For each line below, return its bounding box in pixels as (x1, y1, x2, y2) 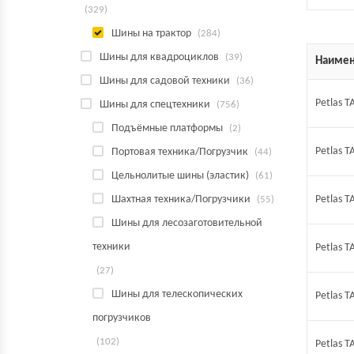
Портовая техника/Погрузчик (111, 146, 248, 158)
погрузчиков (92, 312, 151, 324)
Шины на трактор (111, 28, 191, 40)
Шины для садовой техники (100, 75, 230, 87)
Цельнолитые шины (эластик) (111, 170, 249, 182)
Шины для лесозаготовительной (111, 217, 262, 229)
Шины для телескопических (111, 288, 243, 300)
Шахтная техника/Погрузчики (111, 194, 250, 205)
